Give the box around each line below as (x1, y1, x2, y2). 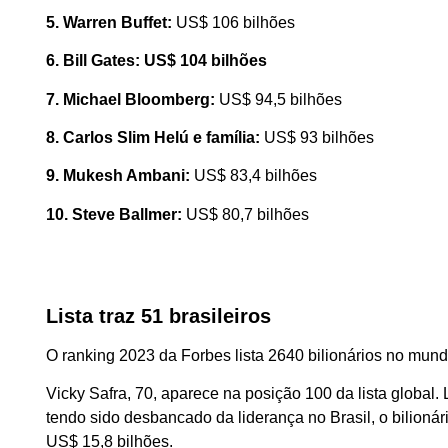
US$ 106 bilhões (176, 13, 296, 31)
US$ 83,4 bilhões (194, 167, 318, 185)
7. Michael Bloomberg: (46, 90, 220, 108)
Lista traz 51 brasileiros (46, 304, 272, 327)
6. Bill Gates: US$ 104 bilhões (46, 52, 268, 70)
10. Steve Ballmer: (46, 205, 187, 223)
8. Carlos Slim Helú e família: (46, 129, 265, 147)
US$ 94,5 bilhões (219, 90, 343, 108)
